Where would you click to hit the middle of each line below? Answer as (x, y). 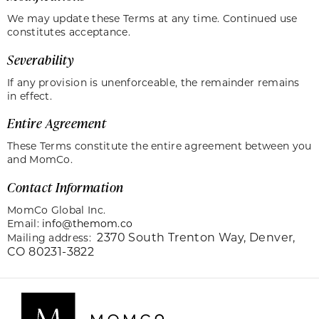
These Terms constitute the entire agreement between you (159, 146)
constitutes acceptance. (72, 31)
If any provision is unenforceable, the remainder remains (153, 82)
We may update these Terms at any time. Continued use (152, 18)
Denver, (272, 237)
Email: (25, 224)
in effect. (33, 95)
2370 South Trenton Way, (173, 237)
